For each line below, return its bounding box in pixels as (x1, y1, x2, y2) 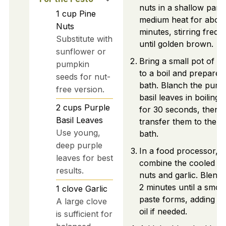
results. (55, 165, 84, 176)
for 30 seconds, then (139, 104, 219, 115)
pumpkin (55, 59, 89, 69)
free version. (55, 84, 104, 94)
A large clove (55, 196, 107, 206)
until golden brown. (139, 39, 213, 49)
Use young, (55, 127, 100, 138)
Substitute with (55, 33, 112, 44)
